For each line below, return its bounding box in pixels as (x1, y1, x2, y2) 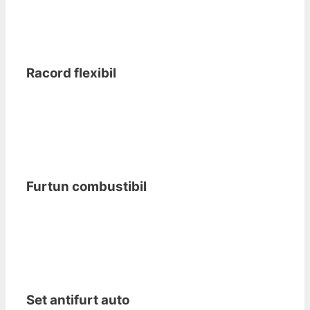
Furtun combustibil (26, 178, 147, 194)
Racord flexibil (26, 64, 116, 81)
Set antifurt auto (26, 292, 129, 309)
